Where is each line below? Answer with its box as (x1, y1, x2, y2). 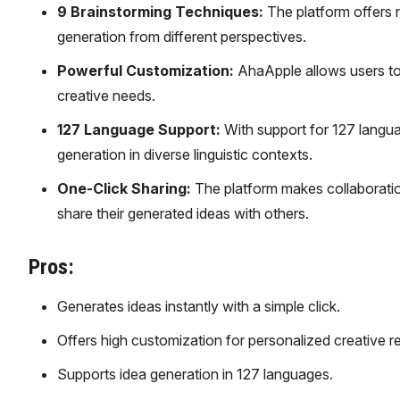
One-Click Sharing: (56, 179, 191, 197)
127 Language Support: (56, 121, 221, 138)
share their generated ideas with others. (56, 204, 309, 222)
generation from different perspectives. (56, 28, 306, 46)
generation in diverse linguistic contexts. (56, 146, 312, 163)
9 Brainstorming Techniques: (56, 3, 263, 21)
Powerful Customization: (56, 62, 234, 79)
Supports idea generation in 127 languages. (56, 365, 333, 383)
